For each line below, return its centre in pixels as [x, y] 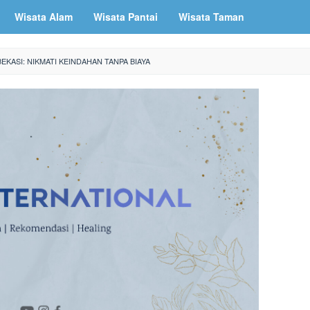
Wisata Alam [44, 17]
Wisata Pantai [126, 17]
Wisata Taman [211, 17]
